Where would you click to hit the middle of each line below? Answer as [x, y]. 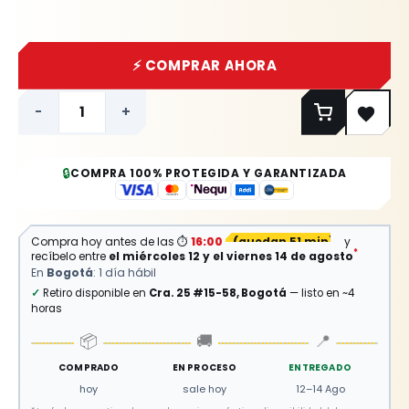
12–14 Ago [320, 388]
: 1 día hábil [125, 272]
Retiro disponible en [94, 293]
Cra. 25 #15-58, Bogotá [218, 293]
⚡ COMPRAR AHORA [204, 66]
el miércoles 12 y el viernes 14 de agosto [231, 256]
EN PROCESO [204, 367]
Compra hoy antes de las [104, 241]
